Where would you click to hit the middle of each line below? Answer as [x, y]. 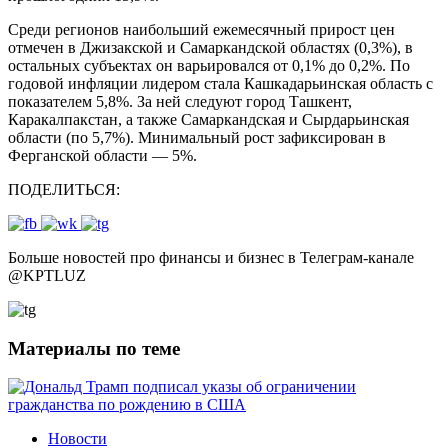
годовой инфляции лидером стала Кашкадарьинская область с [220, 83]
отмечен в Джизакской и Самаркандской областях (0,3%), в [210, 47]
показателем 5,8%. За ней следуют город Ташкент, [180, 101]
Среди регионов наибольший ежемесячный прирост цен [201, 29]
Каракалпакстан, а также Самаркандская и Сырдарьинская [208, 119]
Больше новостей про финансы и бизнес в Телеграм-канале [211, 257]
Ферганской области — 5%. [102, 155]
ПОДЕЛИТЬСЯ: [64, 189]
